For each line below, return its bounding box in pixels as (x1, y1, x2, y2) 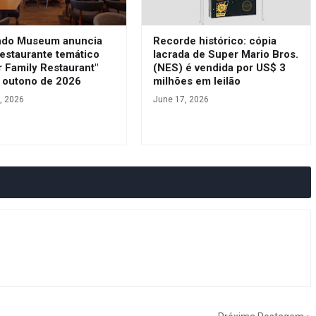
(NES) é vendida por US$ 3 (152, 61, 286, 74)
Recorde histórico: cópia (152, 34, 276, 47)
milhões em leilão (152, 74, 241, 87)
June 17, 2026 (152, 94, 209, 104)
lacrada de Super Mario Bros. (152, 47, 298, 61)
